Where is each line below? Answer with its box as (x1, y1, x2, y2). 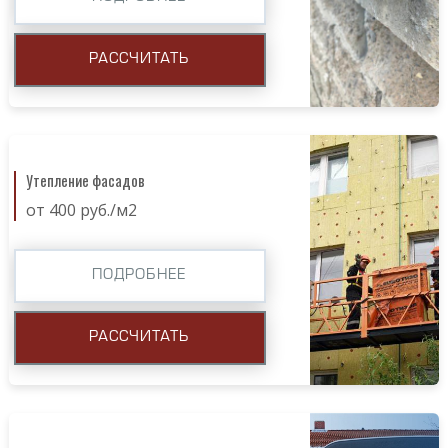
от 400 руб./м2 (25, 198, 137, 221)
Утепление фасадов (25, 168, 145, 191)
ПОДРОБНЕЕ (92, 268, 187, 282)
